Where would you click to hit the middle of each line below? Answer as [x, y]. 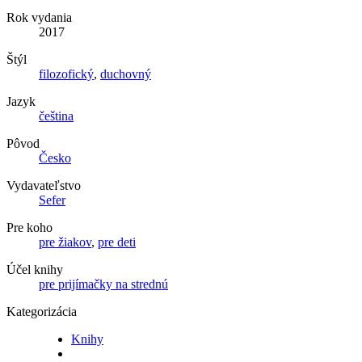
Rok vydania [39, 18]
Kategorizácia [42, 312]
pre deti [117, 242]
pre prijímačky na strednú [103, 284]
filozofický [66, 74]
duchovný [126, 74]
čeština [56, 116]
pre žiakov [65, 242]
